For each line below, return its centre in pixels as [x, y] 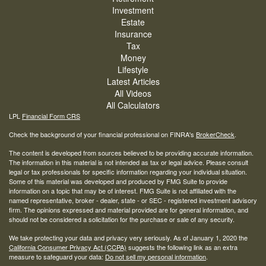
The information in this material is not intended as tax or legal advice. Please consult [129, 162]
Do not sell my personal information [156, 256]
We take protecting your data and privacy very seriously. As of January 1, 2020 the [128, 237]
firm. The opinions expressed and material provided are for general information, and [129, 209]
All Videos [133, 93]
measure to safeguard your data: [57, 256]
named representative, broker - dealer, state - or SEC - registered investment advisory [133, 200]
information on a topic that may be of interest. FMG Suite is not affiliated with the [123, 190]
